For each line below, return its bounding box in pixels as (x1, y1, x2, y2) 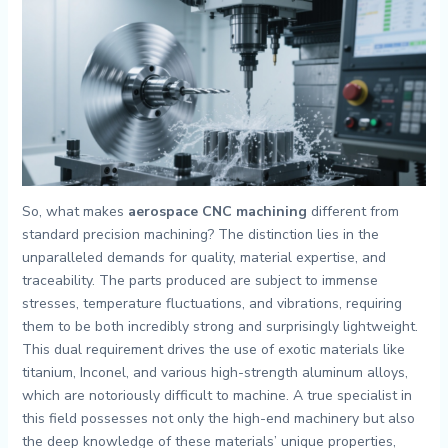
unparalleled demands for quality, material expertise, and (21, 248, 386, 268)
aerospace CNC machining (127, 202, 307, 222)
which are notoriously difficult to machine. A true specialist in (21, 386, 412, 406)
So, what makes (21, 202, 128, 222)
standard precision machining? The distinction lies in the (21, 225, 379, 245)
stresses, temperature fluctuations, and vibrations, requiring (21, 294, 402, 314)
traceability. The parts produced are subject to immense (21, 271, 378, 291)
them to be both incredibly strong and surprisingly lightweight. (21, 317, 418, 337)
